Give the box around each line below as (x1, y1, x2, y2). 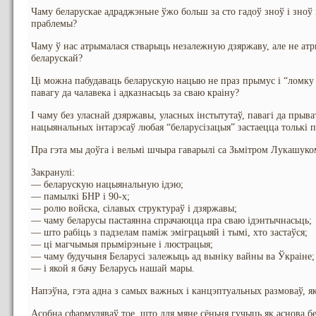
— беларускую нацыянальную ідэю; (31, 179, 183, 190)
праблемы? (31, 18, 77, 29)
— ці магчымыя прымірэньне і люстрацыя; (31, 239, 213, 250)
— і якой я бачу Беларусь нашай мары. (31, 263, 195, 274)
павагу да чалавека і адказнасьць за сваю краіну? (31, 87, 239, 98)
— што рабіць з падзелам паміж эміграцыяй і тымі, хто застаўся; (31, 227, 308, 238)
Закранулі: (31, 167, 75, 178)
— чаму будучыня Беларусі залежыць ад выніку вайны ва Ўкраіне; (31, 251, 315, 262)
